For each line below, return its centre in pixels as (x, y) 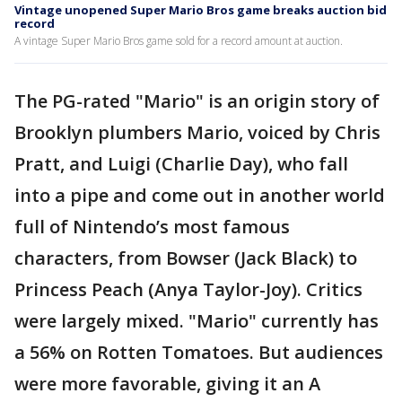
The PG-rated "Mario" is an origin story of (197, 101)
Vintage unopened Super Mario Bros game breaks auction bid (201, 10)
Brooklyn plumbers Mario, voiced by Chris (197, 133)
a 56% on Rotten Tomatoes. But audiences (199, 353)
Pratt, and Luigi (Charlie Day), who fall (181, 164)
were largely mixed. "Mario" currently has (197, 321)
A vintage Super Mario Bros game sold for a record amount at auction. (179, 41)
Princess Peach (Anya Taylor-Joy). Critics (188, 290)
